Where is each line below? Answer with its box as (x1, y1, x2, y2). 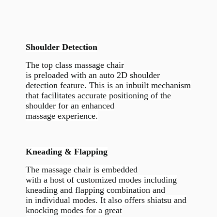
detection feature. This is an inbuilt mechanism (25, 80, 191, 90)
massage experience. (25, 110, 98, 121)
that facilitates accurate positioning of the (25, 90, 171, 100)
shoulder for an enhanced (25, 100, 114, 110)
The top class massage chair (25, 60, 124, 70)
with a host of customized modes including (25, 175, 177, 185)
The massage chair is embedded (25, 165, 138, 175)
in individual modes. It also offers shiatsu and (25, 195, 186, 205)
